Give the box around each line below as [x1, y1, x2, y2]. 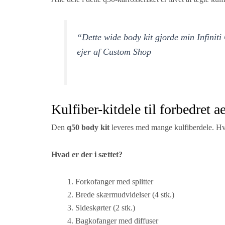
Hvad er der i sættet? [51, 150, 123, 159]
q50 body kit [67, 123, 109, 132]
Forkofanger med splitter [75, 177, 153, 186]
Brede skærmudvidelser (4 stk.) [75, 190, 174, 199]
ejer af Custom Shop [77, 47, 152, 57]
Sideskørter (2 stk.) [75, 203, 135, 212]
